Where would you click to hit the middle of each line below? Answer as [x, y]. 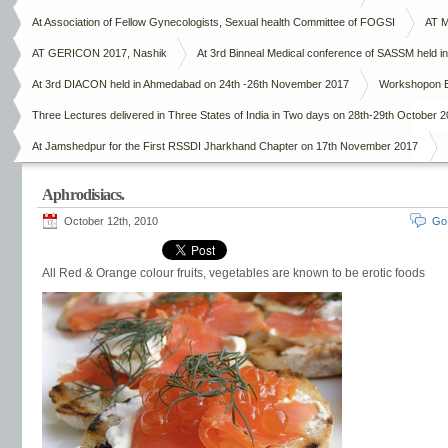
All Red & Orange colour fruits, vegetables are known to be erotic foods [233, 273]
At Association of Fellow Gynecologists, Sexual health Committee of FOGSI [213, 22]
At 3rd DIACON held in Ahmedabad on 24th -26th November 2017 [190, 84]
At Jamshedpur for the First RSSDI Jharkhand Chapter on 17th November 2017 [225, 146]
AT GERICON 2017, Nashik [99, 53]
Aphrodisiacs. [83, 194]
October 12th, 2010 [111, 221]
